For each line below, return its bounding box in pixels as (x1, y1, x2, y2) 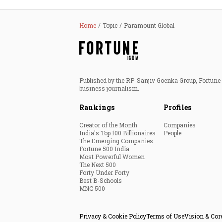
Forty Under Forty (79, 168, 129, 176)
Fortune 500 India (79, 145, 129, 153)
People (164, 129, 181, 137)
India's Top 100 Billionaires (79, 129, 156, 137)
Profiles (164, 103, 191, 112)
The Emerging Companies (79, 137, 153, 145)
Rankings (79, 103, 114, 112)
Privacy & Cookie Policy (79, 212, 146, 220)
